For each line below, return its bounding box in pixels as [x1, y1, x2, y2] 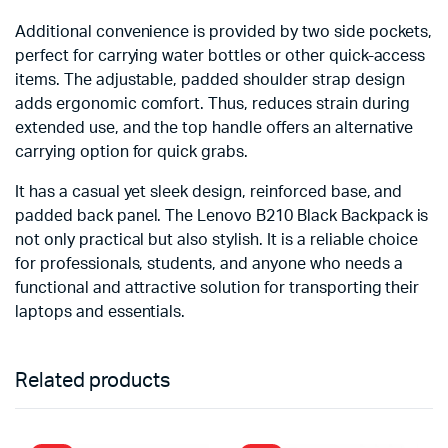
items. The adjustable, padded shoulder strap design [15, 72, 405, 88]
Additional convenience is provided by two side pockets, [15, 24, 433, 40]
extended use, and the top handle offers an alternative [15, 120, 414, 136]
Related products [15, 371, 170, 391]
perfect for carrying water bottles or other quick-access [15, 48, 426, 64]
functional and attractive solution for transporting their [15, 280, 420, 296]
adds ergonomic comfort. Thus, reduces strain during [15, 96, 410, 112]
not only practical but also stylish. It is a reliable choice [15, 232, 419, 248]
